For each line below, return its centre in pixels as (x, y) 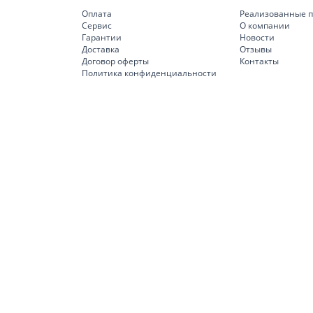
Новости (257, 37)
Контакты (259, 61)
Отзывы (256, 49)
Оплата (97, 14)
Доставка (101, 49)
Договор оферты (115, 61)
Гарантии (102, 37)
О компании (265, 26)
